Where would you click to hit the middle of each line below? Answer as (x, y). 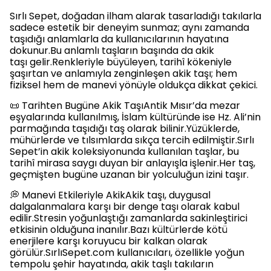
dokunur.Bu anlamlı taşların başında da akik (112, 50)
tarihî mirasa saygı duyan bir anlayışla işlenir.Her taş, (132, 163)
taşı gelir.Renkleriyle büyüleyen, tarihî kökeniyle (121, 62)
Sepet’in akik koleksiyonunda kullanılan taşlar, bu (124, 151)
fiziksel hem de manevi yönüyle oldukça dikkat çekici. (134, 85)
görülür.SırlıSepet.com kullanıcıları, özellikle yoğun (127, 252)
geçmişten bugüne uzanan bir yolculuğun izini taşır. (129, 174)
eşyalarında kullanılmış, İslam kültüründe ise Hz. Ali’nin (135, 117)
